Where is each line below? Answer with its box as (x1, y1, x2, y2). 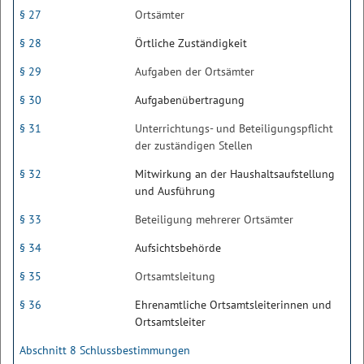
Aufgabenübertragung (135, 93, 245, 107)
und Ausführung (135, 184, 215, 198)
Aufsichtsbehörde (135, 240, 221, 255)
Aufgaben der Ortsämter (135, 64, 254, 79)
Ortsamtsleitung (135, 269, 215, 284)
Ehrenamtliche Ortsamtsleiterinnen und (135, 297, 331, 312)
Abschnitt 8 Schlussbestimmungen (19, 343, 190, 357)
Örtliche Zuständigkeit (135, 36, 247, 50)
